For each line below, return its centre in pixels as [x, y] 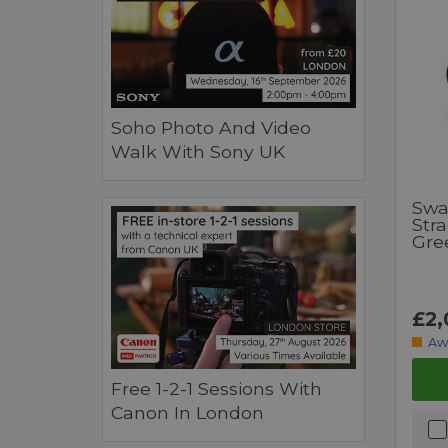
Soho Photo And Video [211, 128]
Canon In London [187, 413]
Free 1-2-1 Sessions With [216, 389]
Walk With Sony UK [198, 152]
